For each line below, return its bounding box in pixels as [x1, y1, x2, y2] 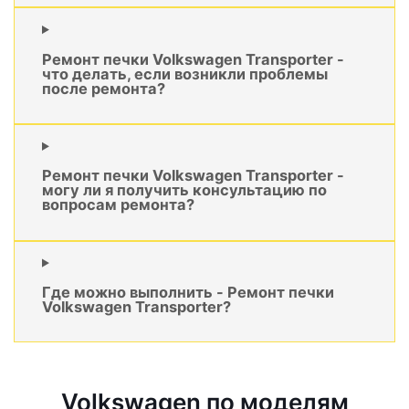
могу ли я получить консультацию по [42, 181, 327, 200]
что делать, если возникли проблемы [42, 64, 328, 83]
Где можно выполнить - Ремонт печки [42, 283, 334, 302]
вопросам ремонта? [42, 195, 194, 215]
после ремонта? [42, 79, 165, 98]
